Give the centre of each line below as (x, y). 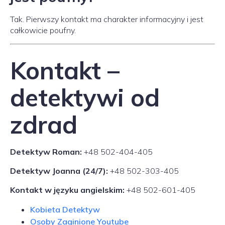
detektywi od (85, 97)
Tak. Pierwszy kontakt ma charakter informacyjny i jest (107, 19)
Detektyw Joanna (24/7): (59, 171)
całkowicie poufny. (43, 30)
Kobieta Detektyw (65, 209)
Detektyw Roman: (46, 152)
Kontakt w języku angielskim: (67, 190)
